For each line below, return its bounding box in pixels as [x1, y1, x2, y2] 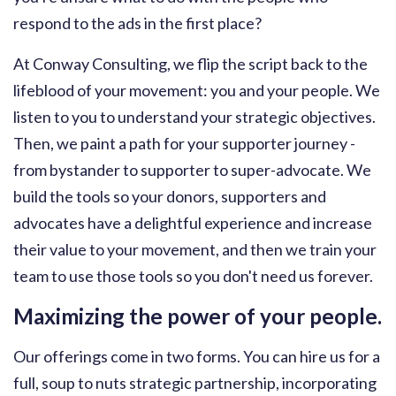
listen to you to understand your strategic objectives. [13, 107, 376, 126]
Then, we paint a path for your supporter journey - [13, 133, 355, 153]
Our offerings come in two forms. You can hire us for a [13, 346, 380, 366]
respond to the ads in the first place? [13, 13, 262, 33]
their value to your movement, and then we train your [13, 240, 377, 259]
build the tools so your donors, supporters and [13, 187, 326, 206]
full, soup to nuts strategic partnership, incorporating [13, 373, 377, 392]
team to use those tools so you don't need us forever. [13, 266, 373, 286]
